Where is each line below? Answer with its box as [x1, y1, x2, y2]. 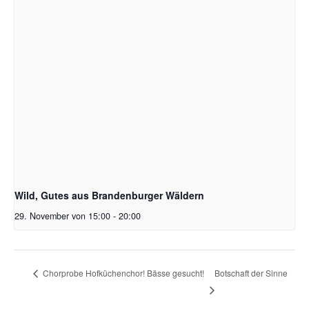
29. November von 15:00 [14, 210, 110, 223]
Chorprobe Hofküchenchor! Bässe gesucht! [41, 266, 204, 279]
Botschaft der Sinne [215, 266, 288, 279]
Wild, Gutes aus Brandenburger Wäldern [14, 188, 204, 203]
